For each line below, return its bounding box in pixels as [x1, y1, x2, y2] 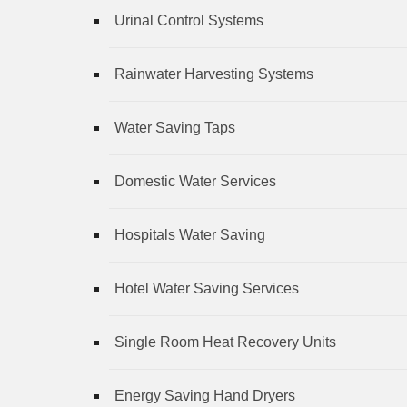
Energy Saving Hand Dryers [114, 387, 295, 403]
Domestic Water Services [114, 173, 276, 189]
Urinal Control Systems [114, 12, 263, 28]
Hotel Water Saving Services [114, 280, 299, 296]
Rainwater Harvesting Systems [114, 65, 313, 82]
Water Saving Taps [114, 119, 235, 135]
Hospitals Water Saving [114, 226, 265, 243]
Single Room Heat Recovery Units [114, 333, 336, 350]
